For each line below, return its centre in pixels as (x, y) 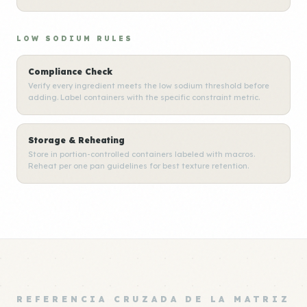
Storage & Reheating (76, 140)
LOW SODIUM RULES (75, 39)
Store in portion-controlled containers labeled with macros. (142, 154)
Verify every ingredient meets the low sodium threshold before (149, 86)
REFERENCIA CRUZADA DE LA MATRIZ (153, 299)
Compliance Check (70, 72)
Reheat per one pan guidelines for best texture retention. (138, 166)
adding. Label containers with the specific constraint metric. (144, 97)
